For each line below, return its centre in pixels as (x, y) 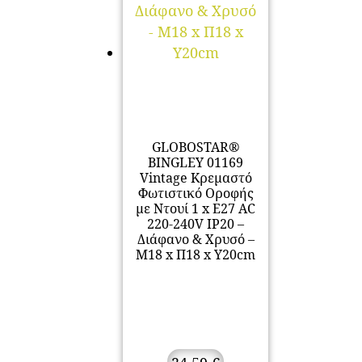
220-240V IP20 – (196, 224)
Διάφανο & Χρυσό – (196, 240)
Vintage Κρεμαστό (196, 178)
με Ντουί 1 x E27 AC (196, 209)
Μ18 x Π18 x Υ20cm (196, 255)
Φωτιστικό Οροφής (196, 194)
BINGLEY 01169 (196, 163)
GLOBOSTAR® (196, 147)
